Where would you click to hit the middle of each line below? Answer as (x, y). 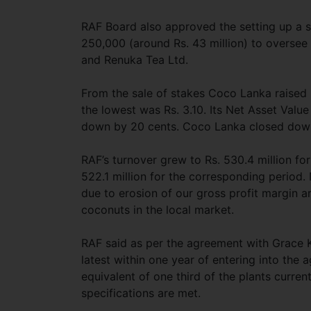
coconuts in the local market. (158, 210)
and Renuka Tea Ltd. (135, 60)
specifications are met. (141, 293)
